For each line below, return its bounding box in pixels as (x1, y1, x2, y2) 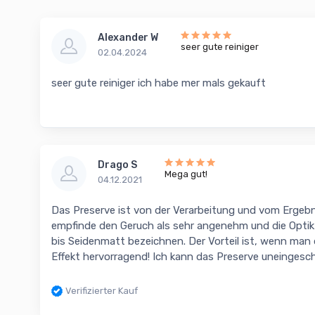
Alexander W (98, 32, 158, 44)
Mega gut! (165, 169, 207, 180)
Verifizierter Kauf (65, 285, 138, 297)
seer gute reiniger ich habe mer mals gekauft (51, 77, 266, 90)
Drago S (98, 159, 137, 172)
